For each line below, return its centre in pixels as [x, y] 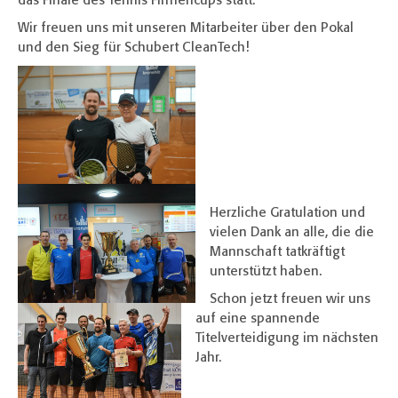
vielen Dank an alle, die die [292, 233]
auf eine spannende [258, 319]
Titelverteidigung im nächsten [287, 338]
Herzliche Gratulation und [287, 213]
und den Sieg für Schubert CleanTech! [133, 48]
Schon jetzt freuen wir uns [290, 299]
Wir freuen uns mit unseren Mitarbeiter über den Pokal [186, 28]
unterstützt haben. [266, 272]
